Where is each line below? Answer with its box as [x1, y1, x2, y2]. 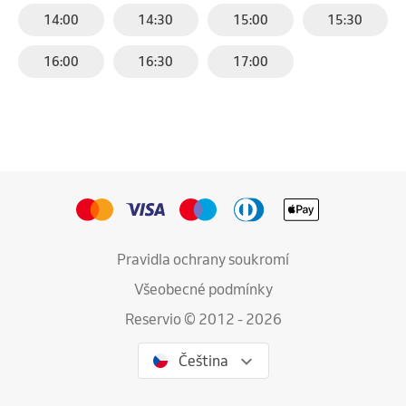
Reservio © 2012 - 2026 [124, 310, 282, 328]
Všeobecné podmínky [133, 280, 273, 298]
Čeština [178, 352, 228, 370]
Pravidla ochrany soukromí [117, 250, 289, 268]
